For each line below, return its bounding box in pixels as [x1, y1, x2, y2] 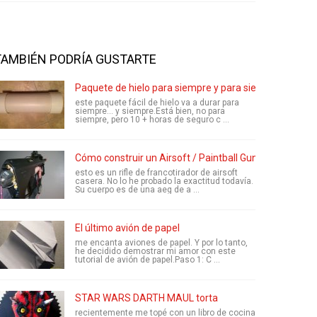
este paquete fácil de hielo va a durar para [75, 98, 239, 108]
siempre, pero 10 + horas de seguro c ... [75, 115, 229, 125]
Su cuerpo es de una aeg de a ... [75, 185, 200, 195]
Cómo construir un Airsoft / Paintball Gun [75, 152, 258, 163]
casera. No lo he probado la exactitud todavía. [75, 176, 253, 186]
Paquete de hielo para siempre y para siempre [75, 82, 280, 93]
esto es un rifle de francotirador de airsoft [75, 168, 238, 178]
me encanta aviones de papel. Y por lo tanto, [75, 238, 248, 248]
